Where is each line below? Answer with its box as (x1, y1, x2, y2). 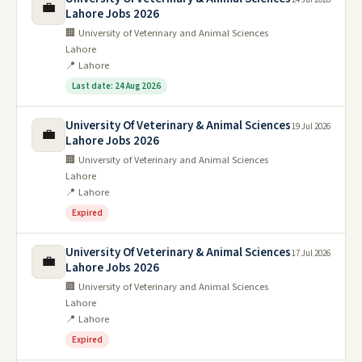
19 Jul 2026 (292, 120, 330, 133)
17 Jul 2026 (292, 246, 330, 259)
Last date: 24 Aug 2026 (72, 79, 161, 92)
